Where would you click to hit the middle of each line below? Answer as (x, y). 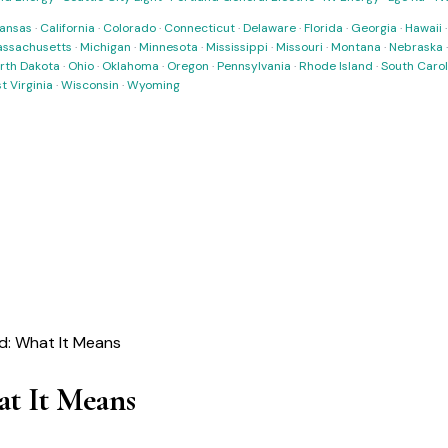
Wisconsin (90, 85)
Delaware (269, 28)
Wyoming (153, 85)
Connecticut (199, 28)
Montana (356, 47)
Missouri (299, 47)
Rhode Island (336, 66)
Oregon (188, 66)
